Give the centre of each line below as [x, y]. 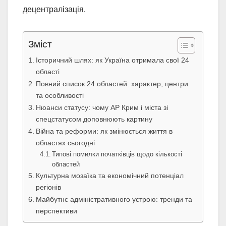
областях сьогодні [65, 143]
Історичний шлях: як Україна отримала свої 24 [112, 60]
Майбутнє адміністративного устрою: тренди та [114, 200]
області [47, 72]
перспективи [56, 211]
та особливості [60, 96]
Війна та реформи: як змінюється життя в [104, 131]
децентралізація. [54, 10]
